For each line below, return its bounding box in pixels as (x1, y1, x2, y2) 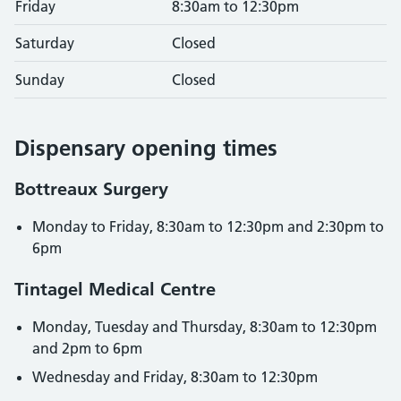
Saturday (15, 34, 74, 52)
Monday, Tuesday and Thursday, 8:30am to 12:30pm (32, 318, 377, 336)
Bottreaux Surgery (14, 178, 168, 200)
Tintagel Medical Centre (14, 278, 216, 300)
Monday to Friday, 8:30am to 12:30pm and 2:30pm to (32, 218, 384, 235)
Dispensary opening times (14, 135, 277, 161)
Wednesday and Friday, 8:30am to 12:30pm (32, 368, 318, 386)
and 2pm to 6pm (32, 339, 142, 357)
